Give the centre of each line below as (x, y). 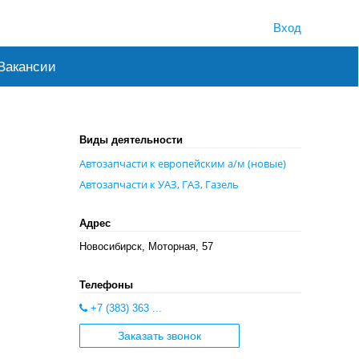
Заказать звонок (159, 336)
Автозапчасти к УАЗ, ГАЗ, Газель (159, 184)
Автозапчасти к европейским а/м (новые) (182, 163)
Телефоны (106, 284)
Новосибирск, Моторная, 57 (146, 246)
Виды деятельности (131, 139)
